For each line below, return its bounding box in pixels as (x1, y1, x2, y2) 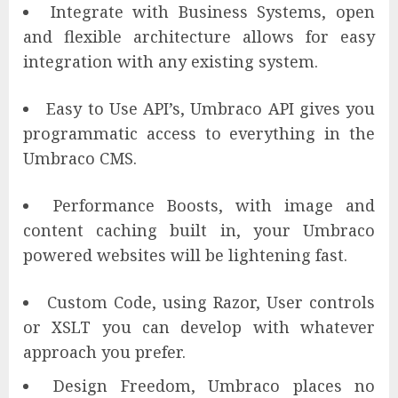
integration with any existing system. (23, 50, 318, 72)
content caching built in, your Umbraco (23, 219, 375, 241)
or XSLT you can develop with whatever (23, 315, 375, 338)
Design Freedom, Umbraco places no (53, 374, 376, 396)
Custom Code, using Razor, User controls (47, 291, 375, 313)
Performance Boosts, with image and (53, 194, 375, 216)
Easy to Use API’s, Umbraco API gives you (46, 97, 375, 119)
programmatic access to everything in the (23, 122, 375, 144)
